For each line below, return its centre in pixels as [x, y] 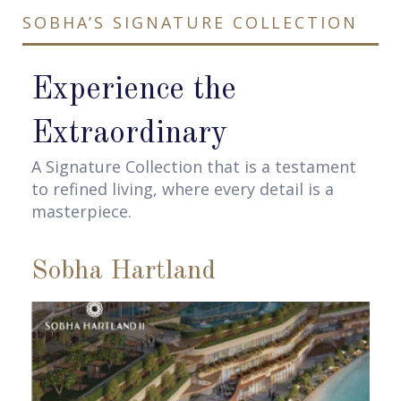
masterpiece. [81, 211]
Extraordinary [129, 133]
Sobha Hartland [124, 271]
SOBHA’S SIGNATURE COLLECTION [190, 22]
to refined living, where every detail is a [183, 188]
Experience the [134, 90]
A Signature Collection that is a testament [194, 166]
